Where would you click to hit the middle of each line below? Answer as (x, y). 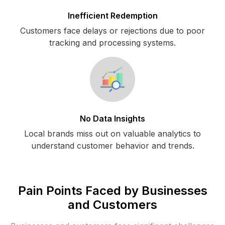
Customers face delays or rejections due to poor (113, 30)
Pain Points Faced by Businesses (113, 190)
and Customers (113, 204)
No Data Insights (113, 118)
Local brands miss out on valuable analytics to (113, 133)
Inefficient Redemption (113, 15)
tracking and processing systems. (113, 42)
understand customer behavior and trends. (113, 145)
